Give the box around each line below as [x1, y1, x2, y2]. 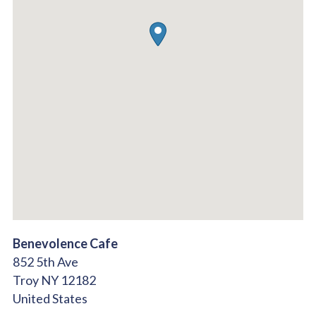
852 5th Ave [13, 254, 78, 269]
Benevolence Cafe [13, 236, 118, 251]
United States [13, 291, 87, 306]
